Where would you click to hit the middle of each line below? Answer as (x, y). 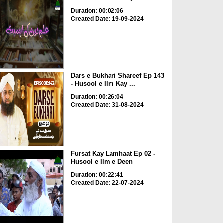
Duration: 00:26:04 (97, 97)
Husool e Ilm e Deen (102, 161)
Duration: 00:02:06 (97, 11)
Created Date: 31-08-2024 (107, 105)
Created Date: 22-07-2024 (107, 182)
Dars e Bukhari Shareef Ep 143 (117, 76)
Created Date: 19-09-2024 (107, 19)
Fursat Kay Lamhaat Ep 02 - (113, 153)
